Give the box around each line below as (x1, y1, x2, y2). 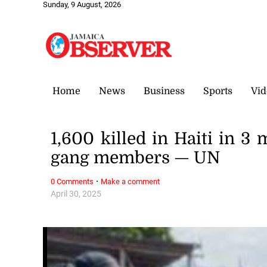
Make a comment (101, 176, 160, 186)
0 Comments (51, 176, 94, 186)
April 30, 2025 (51, 188, 102, 199)
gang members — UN (51, 148, 221, 168)
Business (144, 85, 185, 97)
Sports (203, 85, 232, 97)
